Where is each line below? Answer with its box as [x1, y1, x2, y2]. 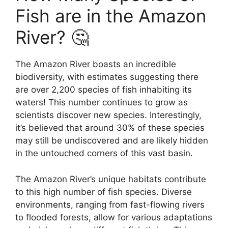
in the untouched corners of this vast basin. [15, 148, 193, 159]
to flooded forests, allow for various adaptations [15, 212, 212, 222]
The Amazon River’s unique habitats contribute [15, 174, 206, 184]
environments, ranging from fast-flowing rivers [15, 199, 205, 210]
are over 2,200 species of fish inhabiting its [15, 84, 192, 95]
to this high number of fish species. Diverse [15, 186, 192, 197]
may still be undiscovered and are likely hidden [15, 135, 208, 146]
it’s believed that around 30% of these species [15, 123, 205, 133]
